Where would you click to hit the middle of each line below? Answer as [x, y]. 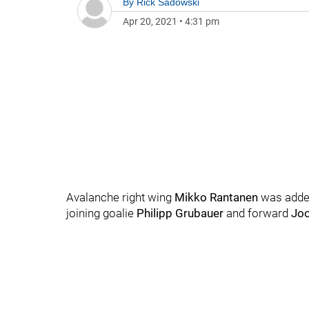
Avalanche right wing [120, 197]
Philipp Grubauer [180, 213]
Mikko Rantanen [216, 197]
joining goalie [101, 213]
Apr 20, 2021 [150, 21]
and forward [257, 213]
